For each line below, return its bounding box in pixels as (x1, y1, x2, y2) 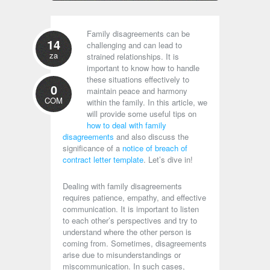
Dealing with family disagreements (63, 180, 182, 192)
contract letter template (63, 154, 143, 165)
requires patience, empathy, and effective (63, 192, 206, 203)
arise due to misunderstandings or (63, 249, 181, 260)
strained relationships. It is (87, 51, 179, 62)
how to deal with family (87, 119, 166, 131)
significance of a (63, 142, 122, 154)
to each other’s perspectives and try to (63, 215, 197, 226)
